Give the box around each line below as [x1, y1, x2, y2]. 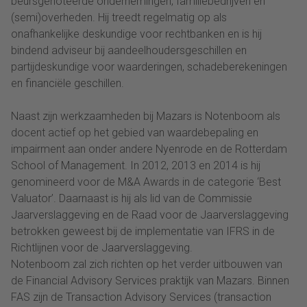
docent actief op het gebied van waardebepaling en [11, 126, 258, 140]
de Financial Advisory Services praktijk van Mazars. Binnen [11, 274, 289, 288]
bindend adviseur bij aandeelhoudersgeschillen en [11, 44, 247, 58]
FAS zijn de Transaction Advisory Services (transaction [11, 291, 271, 304]
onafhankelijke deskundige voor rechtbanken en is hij [11, 27, 262, 41]
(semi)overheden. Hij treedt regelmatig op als [11, 11, 227, 25]
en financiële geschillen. [11, 77, 124, 90]
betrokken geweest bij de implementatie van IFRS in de [11, 225, 275, 238]
